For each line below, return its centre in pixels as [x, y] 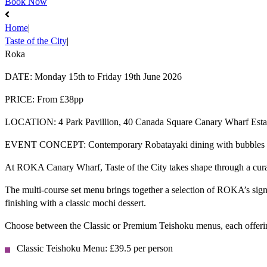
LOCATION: [30, 122]
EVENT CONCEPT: [45, 144]
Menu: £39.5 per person [127, 248]
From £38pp [59, 99]
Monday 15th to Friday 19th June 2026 [107, 76]
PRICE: [20, 99]
